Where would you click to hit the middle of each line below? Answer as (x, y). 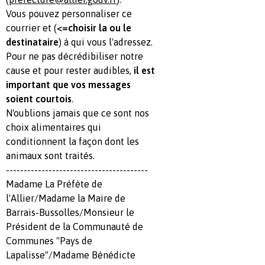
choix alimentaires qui (54, 127)
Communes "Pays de (49, 241)
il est (144, 70)
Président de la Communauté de (75, 227)
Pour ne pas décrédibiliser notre (75, 56)
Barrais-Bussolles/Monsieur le (70, 212)
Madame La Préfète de (54, 184)
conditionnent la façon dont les (72, 141)
